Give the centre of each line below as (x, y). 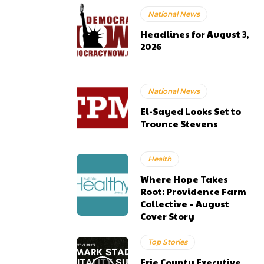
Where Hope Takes (184, 179)
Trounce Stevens (179, 123)
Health (160, 159)
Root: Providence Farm (194, 191)
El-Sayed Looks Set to (191, 111)
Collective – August (185, 203)
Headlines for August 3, (195, 34)
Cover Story (168, 216)
